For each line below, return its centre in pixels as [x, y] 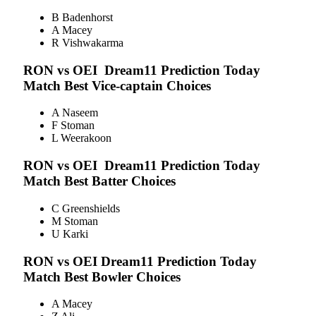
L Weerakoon [81, 138]
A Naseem [75, 113]
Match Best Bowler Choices [102, 276]
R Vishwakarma [87, 42]
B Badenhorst [82, 17]
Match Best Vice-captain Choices [117, 85]
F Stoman [73, 126]
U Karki [70, 233]
